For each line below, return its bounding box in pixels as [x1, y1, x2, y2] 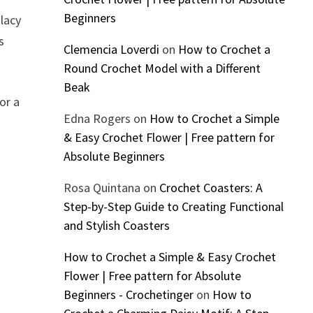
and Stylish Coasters [63, 217, 170, 234]
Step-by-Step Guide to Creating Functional [63, 198, 284, 215]
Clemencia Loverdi [63, 41, 159, 58]
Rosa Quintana [63, 180, 140, 196]
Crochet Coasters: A [159, 180, 263, 196]
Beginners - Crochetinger [63, 286, 194, 303]
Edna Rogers [63, 110, 131, 127]
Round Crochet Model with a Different [63, 60, 261, 77]
